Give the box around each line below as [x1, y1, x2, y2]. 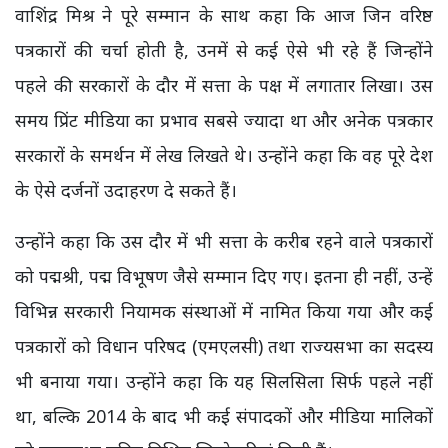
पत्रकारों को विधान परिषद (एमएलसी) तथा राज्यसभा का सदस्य [15, 334, 433, 359]
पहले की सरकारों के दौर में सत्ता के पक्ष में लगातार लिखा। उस [15, 73, 433, 98]
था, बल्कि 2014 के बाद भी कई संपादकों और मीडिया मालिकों [15, 404, 433, 429]
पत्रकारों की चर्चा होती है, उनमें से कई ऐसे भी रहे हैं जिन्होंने [15, 38, 433, 63]
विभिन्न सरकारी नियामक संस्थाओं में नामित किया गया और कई [15, 299, 433, 324]
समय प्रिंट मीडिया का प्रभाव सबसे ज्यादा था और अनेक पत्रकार [15, 108, 433, 133]
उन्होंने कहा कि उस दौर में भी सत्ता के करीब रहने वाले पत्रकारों [15, 229, 433, 254]
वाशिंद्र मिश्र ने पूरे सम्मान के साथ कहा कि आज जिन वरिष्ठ [15, 3, 433, 28]
